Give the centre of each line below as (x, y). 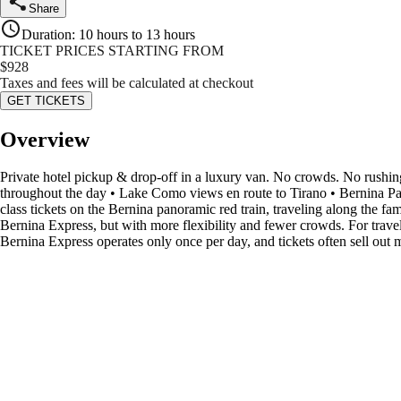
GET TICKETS (46, 100)
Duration (47, 34)
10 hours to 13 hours (137, 34)
